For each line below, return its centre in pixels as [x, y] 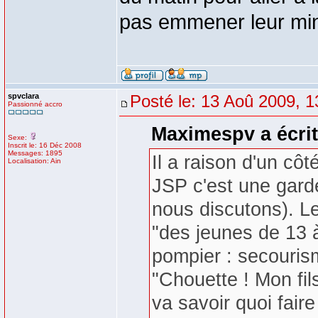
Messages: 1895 [35, 153]
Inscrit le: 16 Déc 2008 [45, 145]
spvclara [23, 96]
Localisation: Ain [34, 161]
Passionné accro [35, 104]
